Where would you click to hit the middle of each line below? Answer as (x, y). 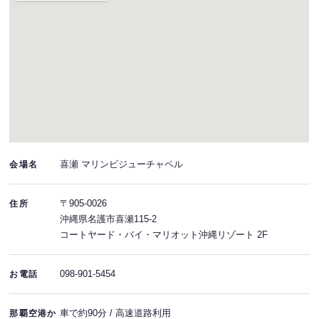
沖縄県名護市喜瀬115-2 (108, 219)
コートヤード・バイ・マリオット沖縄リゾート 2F (163, 234)
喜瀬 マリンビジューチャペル (121, 164)
